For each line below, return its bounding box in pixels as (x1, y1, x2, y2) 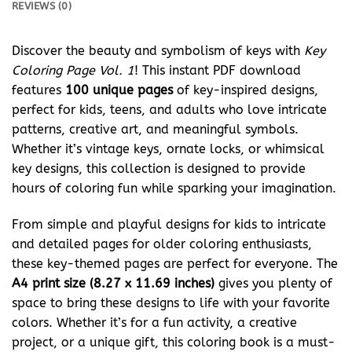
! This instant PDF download (134, 63, 301, 79)
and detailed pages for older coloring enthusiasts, (12, 236, 312, 251)
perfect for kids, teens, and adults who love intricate (12, 102, 327, 118)
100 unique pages (65, 82, 173, 98)
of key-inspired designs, (173, 82, 318, 98)
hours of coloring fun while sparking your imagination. (12, 181, 336, 196)
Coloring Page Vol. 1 (12, 63, 134, 79)
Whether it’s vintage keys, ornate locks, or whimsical (12, 141, 324, 157)
